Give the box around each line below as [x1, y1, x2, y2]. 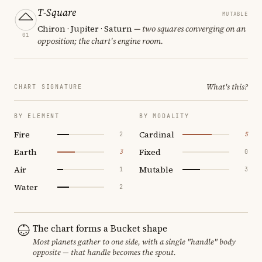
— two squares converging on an [132, 22, 246, 35]
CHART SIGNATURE [14, 82, 82, 91]
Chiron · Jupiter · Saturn [37, 22, 132, 35]
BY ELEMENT [14, 112, 60, 120]
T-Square [37, 5, 76, 19]
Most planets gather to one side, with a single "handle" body [33, 236, 236, 247]
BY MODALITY [139, 112, 189, 120]
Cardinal [139, 128, 174, 140]
